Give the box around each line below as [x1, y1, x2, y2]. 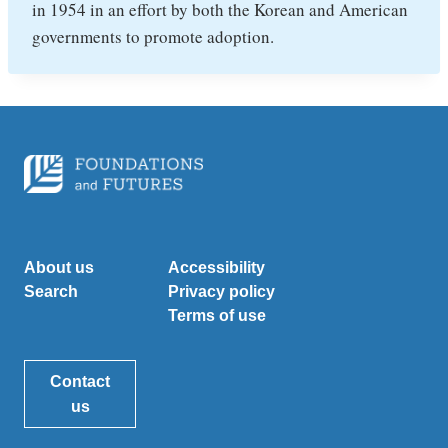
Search [24, 283, 78, 301]
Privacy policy [168, 283, 275, 301]
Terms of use [168, 307, 266, 325]
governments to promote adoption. [32, 25, 274, 48]
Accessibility [168, 259, 265, 277]
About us [24, 259, 95, 277]
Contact [50, 373, 110, 391]
